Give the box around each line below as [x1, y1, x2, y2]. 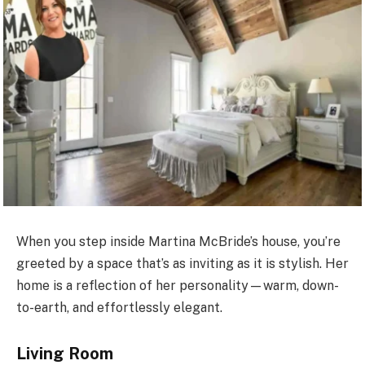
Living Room [16, 343, 113, 363]
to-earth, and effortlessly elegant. [16, 300, 222, 316]
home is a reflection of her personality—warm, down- [16, 278, 339, 294]
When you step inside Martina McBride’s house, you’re [16, 234, 341, 250]
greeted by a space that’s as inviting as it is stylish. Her [16, 256, 349, 272]
